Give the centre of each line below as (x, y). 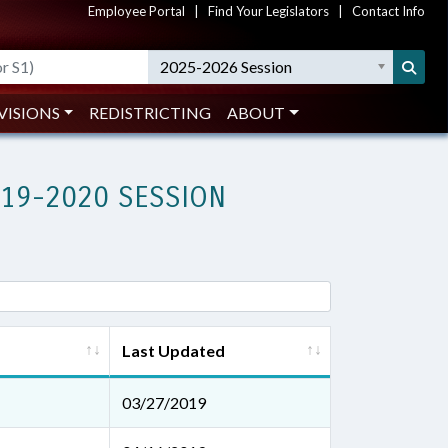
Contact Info (388, 11)
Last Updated (173, 350)
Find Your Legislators (268, 11)
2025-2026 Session (226, 66)
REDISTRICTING (150, 112)
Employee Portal (136, 11)
